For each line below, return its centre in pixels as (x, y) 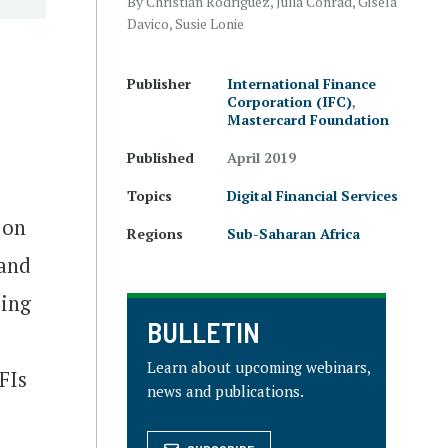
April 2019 (261, 157)
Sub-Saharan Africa (293, 233)
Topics (149, 195)
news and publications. (225, 391)
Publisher (159, 83)
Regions (155, 233)
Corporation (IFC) (289, 101)
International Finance (301, 83)
